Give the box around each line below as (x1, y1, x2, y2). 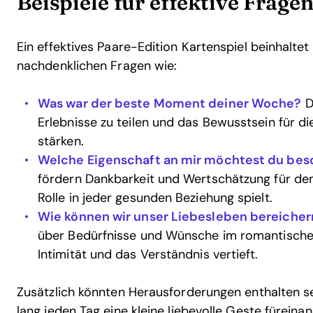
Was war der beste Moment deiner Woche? (38, 95, 302, 112)
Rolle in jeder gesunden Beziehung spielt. (38, 189, 272, 206)
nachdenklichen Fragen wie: (17, 57, 177, 74)
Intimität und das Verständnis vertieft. (38, 246, 259, 263)
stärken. (38, 133, 84, 150)
